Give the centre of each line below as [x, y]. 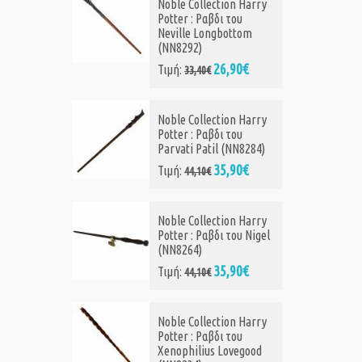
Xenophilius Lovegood [210, 351]
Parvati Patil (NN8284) [212, 149]
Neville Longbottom [205, 34]
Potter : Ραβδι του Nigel [214, 236]
